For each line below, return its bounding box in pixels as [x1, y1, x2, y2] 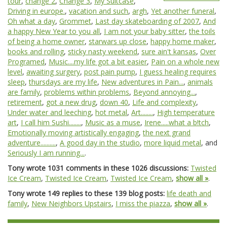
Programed [8, 57, 45, 66]
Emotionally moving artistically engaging [8, 128, 139, 137]
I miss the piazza [116, 199, 170, 208]
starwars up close [89, 36, 146, 46]
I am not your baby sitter [104, 26, 185, 36]
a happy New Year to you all [8, 26, 100, 36]
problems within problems [44, 87, 129, 97]
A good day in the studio [60, 138, 140, 147]
